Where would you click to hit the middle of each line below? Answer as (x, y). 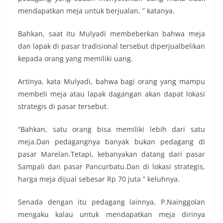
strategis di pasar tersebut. (63, 106)
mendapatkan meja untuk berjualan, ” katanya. (96, 11)
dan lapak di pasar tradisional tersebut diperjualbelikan (111, 46)
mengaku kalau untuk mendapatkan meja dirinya (111, 214)
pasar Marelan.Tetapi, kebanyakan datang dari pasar (111, 154)
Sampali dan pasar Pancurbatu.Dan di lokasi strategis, (111, 167)
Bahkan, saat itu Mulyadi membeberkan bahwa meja (111, 34)
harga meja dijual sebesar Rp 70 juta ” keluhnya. (99, 179)
